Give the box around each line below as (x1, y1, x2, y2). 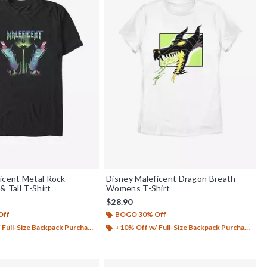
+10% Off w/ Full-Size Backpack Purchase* (115, 222, 245, 232)
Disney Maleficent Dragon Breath (106, 173, 236, 184)
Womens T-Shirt (106, 182, 170, 193)
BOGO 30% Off (115, 209, 167, 219)
